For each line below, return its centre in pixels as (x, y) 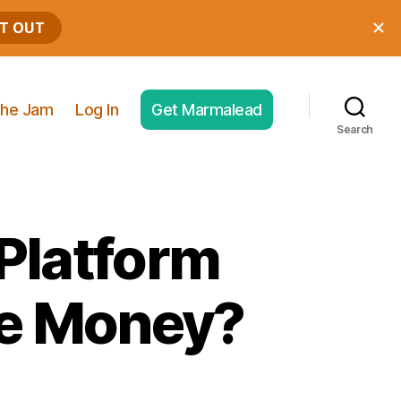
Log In (97, 110)
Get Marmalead (207, 110)
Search (355, 129)
